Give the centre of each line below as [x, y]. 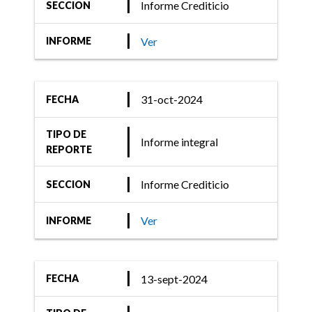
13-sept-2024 [174, 279]
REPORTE [69, 149]
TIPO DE [67, 134]
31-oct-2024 [172, 100]
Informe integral [180, 142]
